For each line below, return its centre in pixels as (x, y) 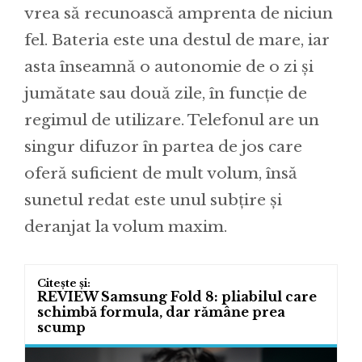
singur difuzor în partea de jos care (163, 147)
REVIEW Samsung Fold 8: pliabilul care (177, 297)
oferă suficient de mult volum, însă (161, 174)
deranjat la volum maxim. (126, 227)
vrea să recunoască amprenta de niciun (179, 14)
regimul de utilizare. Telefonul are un (172, 120)
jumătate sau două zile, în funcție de (166, 94)
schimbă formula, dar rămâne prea (161, 312)
